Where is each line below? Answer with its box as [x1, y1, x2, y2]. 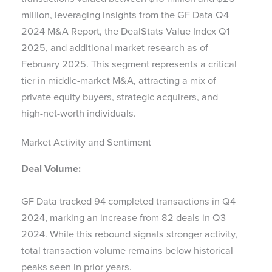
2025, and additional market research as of [21, 40, 208, 56]
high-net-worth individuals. [21, 106, 136, 121]
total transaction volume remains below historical [21, 242, 233, 258]
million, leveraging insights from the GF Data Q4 [21, 7, 229, 23]
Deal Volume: [21, 161, 83, 176]
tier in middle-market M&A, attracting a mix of [21, 73, 216, 89]
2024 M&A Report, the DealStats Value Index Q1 [21, 24, 230, 39]
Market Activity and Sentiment [21, 135, 151, 151]
